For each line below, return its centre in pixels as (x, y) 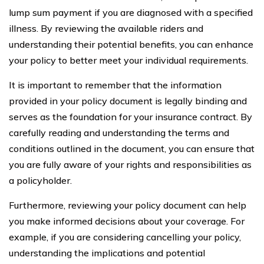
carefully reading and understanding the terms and (119, 133)
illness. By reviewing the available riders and (106, 28)
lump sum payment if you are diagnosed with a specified (131, 12)
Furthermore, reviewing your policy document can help (128, 205)
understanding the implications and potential (107, 253)
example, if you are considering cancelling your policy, (125, 237)
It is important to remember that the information (115, 85)
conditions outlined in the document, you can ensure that (132, 148)
